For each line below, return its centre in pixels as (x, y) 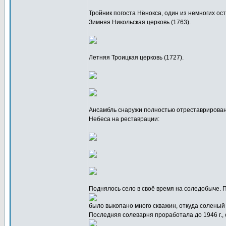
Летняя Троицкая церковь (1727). (136, 58)
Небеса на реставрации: (124, 119)
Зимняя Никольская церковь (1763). (140, 22)
